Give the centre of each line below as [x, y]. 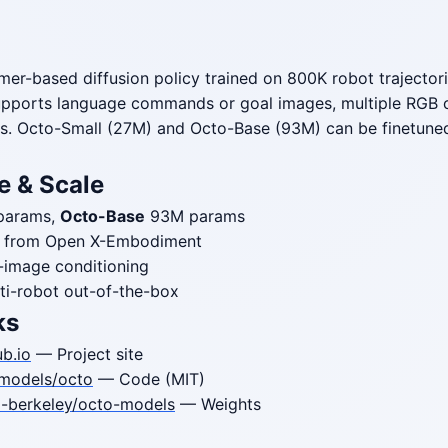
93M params [195, 216]
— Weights [218, 404]
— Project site [87, 354]
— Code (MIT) [149, 379]
